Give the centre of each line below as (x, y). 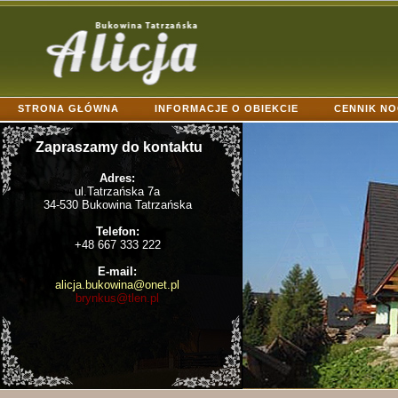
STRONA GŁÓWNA (68, 108)
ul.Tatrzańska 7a (117, 191)
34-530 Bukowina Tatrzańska (117, 205)
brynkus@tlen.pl (117, 298)
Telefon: (117, 231)
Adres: (117, 178)
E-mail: (117, 271)
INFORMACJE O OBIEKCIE (227, 108)
